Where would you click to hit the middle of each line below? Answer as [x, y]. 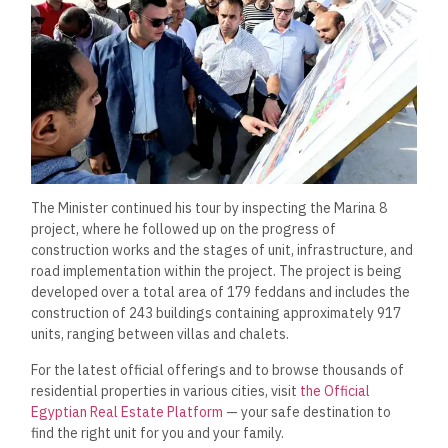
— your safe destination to [307, 411]
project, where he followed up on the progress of [184, 229]
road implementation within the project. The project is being [217, 271]
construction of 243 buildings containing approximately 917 [216, 313]
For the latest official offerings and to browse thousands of [218, 369]
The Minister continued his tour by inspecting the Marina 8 [209, 208]
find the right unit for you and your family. [158, 432]
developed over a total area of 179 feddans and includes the [221, 292]
